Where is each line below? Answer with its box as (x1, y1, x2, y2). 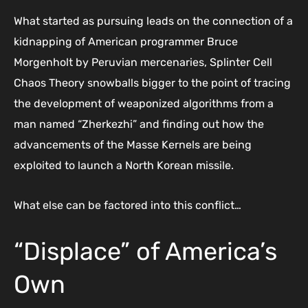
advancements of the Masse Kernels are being (14, 137, 252, 151)
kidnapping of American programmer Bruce (14, 34, 238, 48)
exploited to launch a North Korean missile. (14, 158, 234, 172)
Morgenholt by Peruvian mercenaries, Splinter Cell (14, 55, 272, 69)
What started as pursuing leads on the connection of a (14, 14, 293, 27)
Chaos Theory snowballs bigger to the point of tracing (14, 76, 291, 89)
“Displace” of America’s (14, 236, 277, 266)
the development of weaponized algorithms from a (14, 96, 274, 110)
